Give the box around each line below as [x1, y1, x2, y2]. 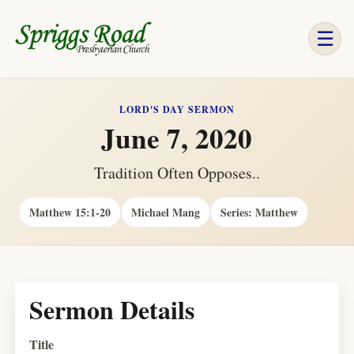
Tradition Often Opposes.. [93, 162, 260, 183]
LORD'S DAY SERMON [119, 103, 235, 116]
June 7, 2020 [101, 118, 253, 158]
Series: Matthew [220, 204, 299, 220]
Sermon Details [28, 291, 194, 328]
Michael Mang [131, 204, 201, 220]
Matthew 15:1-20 [29, 204, 111, 220]
